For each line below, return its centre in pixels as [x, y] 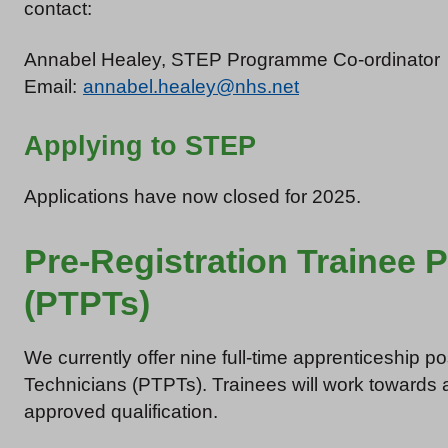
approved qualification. [121, 411]
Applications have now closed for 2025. [192, 196]
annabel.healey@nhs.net [191, 86]
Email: [53, 86]
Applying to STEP [140, 145]
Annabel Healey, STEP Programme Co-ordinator [232, 59]
